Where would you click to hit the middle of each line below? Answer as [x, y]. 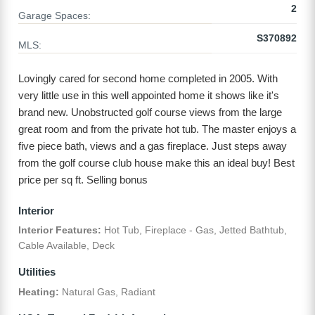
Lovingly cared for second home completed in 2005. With [148, 79]
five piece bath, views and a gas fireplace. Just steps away [153, 146]
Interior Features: [60, 230]
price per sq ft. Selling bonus [83, 180]
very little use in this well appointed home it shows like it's [149, 96]
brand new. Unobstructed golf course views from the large [150, 112]
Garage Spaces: [54, 16]
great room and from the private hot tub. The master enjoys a [157, 129]
